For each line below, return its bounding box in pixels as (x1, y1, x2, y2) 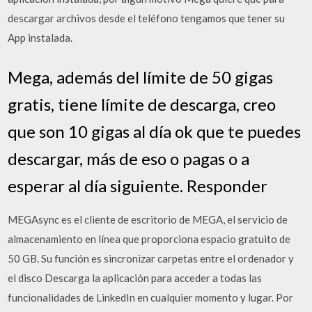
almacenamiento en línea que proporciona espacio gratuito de (8, 232, 291, 245)
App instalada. (8, 31, 73, 44)
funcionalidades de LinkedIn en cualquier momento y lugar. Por (8, 290, 294, 304)
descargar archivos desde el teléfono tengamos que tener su (8, 12, 286, 24)
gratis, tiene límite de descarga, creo (8, 93, 276, 114)
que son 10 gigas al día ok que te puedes (8, 120, 302, 141)
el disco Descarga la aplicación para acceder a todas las (8, 271, 263, 284)
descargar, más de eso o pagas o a (8, 148, 250, 169)
